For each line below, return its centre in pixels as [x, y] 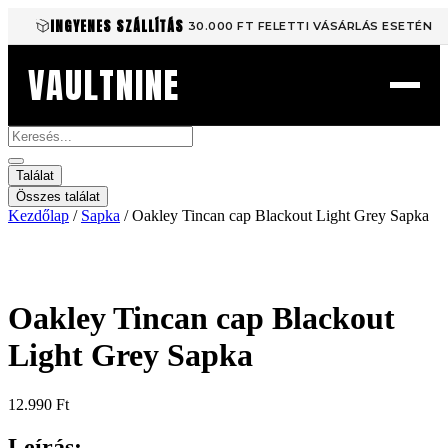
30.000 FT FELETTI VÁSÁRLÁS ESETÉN [310, 26]
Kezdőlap [38, 215]
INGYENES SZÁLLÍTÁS [116, 26]
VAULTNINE [104, 85]
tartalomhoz [44, 51]
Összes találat [58, 196]
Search [28, 133]
